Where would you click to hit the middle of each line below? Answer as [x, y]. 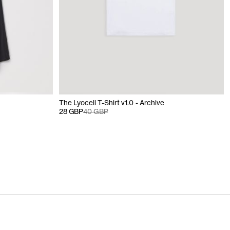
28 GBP [71, 111]
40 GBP [96, 111]
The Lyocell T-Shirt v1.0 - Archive [112, 103]
